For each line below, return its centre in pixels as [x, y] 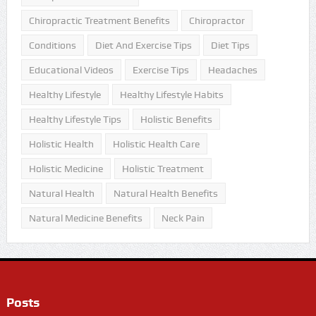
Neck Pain [183, 218]
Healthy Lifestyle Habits [171, 95]
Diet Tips [230, 45]
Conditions [52, 45]
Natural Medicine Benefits [85, 218]
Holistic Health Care [156, 144]
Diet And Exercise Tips [143, 45]
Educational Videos [71, 70]
